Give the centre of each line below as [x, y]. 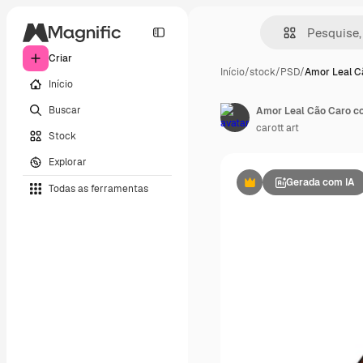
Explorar [68, 162]
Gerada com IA [320, 182]
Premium [269, 188]
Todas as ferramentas [98, 188]
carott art [278, 128]
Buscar [65, 110]
